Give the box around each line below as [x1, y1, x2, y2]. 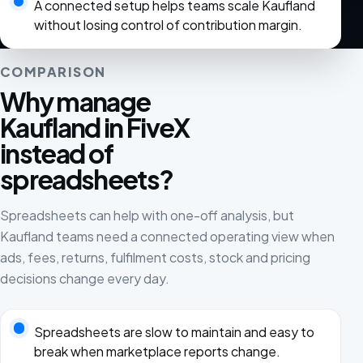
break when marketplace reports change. [33, 342, 280, 360]
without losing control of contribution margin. [33, 15, 302, 33]
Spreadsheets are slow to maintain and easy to [33, 322, 314, 340]
